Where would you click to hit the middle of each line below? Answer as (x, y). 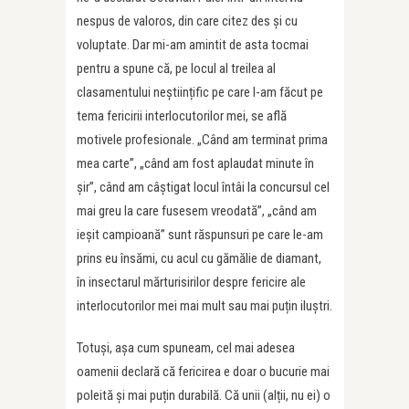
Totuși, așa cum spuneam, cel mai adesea (186, 347)
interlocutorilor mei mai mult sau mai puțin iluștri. (204, 305)
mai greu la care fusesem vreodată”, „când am (197, 210)
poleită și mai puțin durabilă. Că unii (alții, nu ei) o (204, 395)
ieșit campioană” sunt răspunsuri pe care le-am (200, 234)
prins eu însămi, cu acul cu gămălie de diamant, (199, 258)
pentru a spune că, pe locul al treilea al (176, 68)
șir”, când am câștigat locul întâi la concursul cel (203, 187)
